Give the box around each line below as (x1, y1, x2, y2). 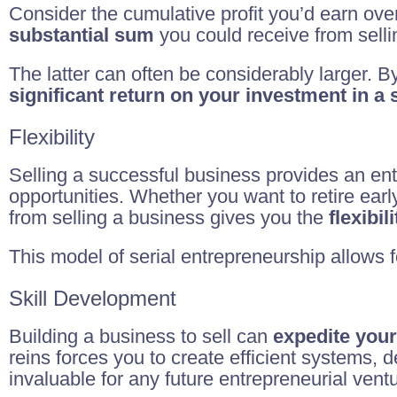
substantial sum (9, 24, 154, 46)
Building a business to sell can (9, 325, 273, 347)
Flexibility (9, 125, 95, 149)
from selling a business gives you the (9, 206, 329, 229)
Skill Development (9, 286, 176, 310)
